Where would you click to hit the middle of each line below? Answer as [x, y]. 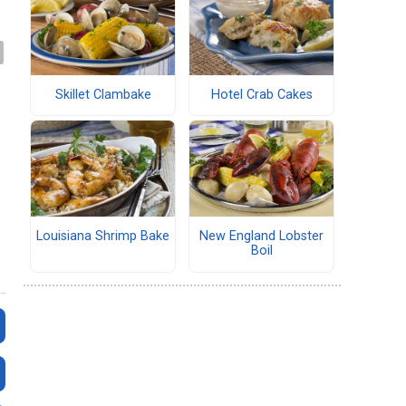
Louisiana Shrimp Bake [103, 237]
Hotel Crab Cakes [261, 95]
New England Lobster [261, 237]
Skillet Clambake [103, 95]
